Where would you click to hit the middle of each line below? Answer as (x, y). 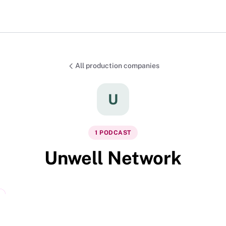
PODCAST (115, 132)
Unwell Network (113, 158)
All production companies (117, 66)
